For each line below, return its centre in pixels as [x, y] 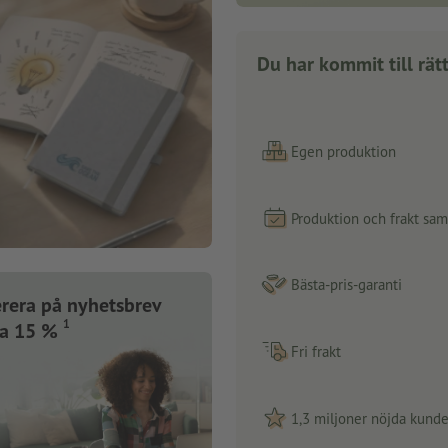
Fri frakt [315, 351]
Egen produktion [343, 151]
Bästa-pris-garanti [346, 285]
